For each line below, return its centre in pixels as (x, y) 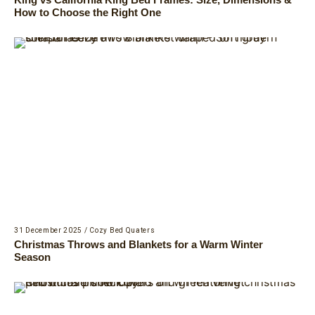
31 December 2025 (49, 230)
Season (32, 257)
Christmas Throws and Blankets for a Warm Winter (139, 244)
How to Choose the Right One (88, 12)
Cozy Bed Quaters (122, 230)
